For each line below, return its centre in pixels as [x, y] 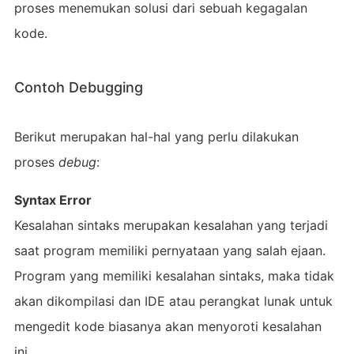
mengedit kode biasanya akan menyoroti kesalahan [168, 326]
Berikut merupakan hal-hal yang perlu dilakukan [156, 136]
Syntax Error [53, 200]
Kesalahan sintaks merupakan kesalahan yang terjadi [171, 225]
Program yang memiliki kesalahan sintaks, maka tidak [174, 275]
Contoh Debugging [78, 87]
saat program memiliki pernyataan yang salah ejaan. [169, 250]
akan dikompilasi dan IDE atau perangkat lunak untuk [173, 301]
